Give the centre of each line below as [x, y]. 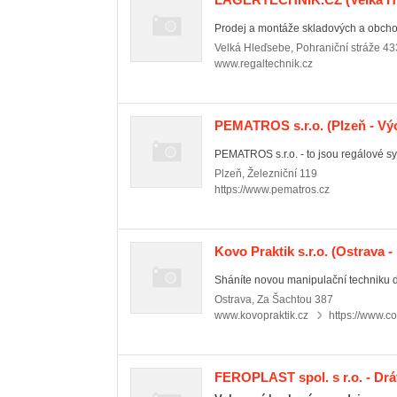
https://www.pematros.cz [272, 190]
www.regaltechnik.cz [264, 64]
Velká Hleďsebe [253, 48]
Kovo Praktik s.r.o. [271, 251]
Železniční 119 [282, 174]
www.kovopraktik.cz [261, 315]
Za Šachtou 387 [295, 300]
